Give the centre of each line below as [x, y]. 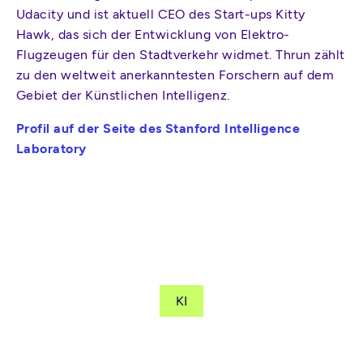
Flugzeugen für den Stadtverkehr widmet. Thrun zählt [181, 55]
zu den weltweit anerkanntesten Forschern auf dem [175, 75]
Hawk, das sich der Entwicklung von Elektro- [153, 35]
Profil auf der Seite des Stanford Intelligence [158, 129]
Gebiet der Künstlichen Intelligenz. [123, 96]
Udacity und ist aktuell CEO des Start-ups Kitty [161, 15]
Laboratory [51, 149]
